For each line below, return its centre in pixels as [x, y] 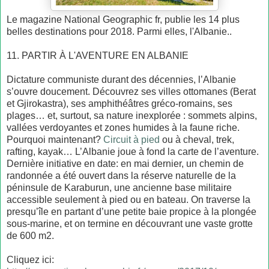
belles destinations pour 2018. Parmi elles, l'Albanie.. [119, 31]
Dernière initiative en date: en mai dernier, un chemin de [125, 163]
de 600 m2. [30, 235]
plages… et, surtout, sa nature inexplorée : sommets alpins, [132, 115]
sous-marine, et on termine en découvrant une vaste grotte [130, 223]
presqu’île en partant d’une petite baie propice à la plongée [131, 211]
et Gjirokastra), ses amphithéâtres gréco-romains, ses [119, 103]
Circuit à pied [131, 139]
